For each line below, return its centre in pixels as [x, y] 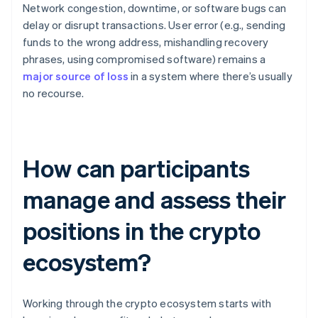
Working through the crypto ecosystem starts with [147, 303]
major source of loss [76, 76]
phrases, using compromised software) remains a [144, 59]
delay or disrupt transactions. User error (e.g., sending [154, 25]
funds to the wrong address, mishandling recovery [146, 42]
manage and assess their [154, 199]
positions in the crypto [142, 231]
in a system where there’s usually [210, 76]
